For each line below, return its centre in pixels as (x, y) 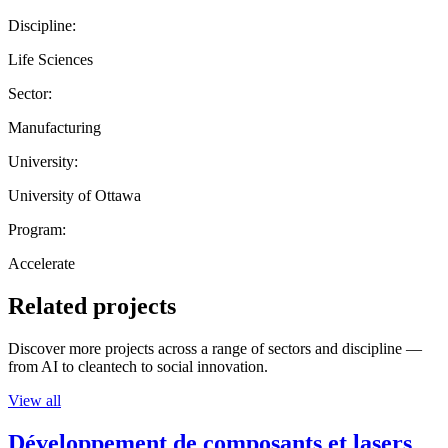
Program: (37, 229)
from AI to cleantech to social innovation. (138, 366)
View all (34, 400)
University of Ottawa (74, 195)
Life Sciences (50, 59)
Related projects (92, 305)
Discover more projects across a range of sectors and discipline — (215, 348)
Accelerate (41, 263)
